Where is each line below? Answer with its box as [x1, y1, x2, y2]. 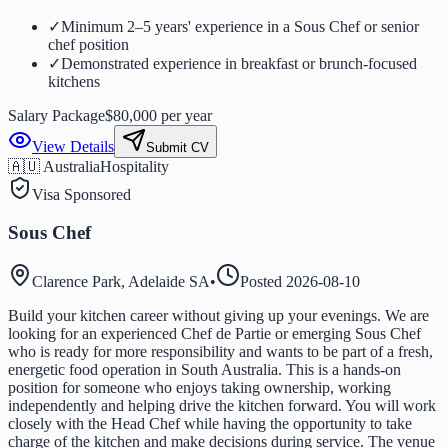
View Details [32, 137, 114, 155]
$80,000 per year [105, 106, 212, 124]
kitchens [48, 72, 100, 90]
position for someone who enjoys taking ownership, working [8, 379, 391, 397]
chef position [48, 35, 129, 53]
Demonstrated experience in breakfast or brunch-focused [61, 54, 417, 72]
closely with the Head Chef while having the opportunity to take [8, 415, 412, 433]
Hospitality [100, 157, 169, 175]
